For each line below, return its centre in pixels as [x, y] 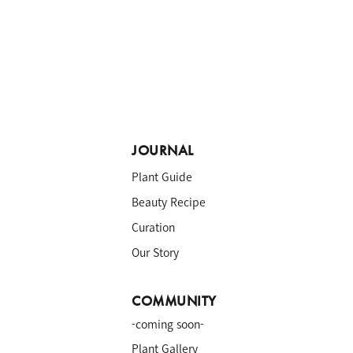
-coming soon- [168, 324]
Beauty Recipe [169, 202]
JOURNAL [163, 150]
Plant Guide [162, 176]
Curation [154, 227]
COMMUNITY [174, 301]
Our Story [156, 252]
